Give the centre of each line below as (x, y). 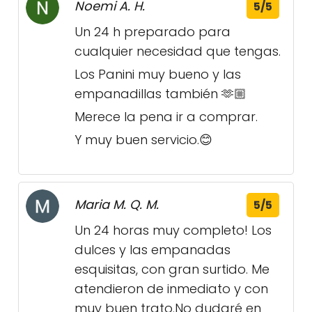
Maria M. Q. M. (117, 205)
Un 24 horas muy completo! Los (173, 231)
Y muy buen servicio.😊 (143, 140)
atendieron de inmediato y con (171, 289)
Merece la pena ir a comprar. (166, 117)
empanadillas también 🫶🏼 (161, 94)
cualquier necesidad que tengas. (178, 52)
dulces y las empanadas (153, 250)
